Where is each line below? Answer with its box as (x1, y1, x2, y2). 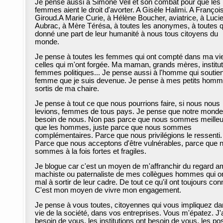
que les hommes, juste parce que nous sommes (35, 123, 192, 132)
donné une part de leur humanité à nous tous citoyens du (35, 30, 218, 38)
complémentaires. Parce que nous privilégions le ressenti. (35, 131, 222, 140)
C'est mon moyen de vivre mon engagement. (35, 186, 181, 195)
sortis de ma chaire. (35, 85, 99, 93)
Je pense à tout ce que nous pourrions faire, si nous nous (35, 100, 220, 108)
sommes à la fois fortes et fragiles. (35, 147, 146, 156)
